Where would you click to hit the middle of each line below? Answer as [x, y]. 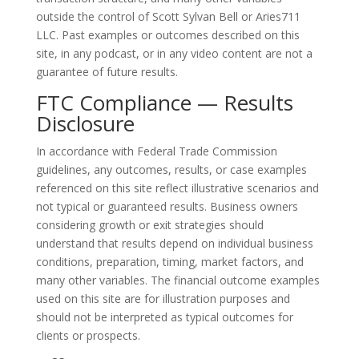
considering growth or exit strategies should [149, 225]
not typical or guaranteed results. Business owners [167, 206]
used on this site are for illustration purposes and [163, 298]
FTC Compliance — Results [164, 103]
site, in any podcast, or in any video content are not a [174, 53]
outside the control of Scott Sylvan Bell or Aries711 [168, 16]
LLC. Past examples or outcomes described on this [167, 35]
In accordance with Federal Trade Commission [156, 151]
